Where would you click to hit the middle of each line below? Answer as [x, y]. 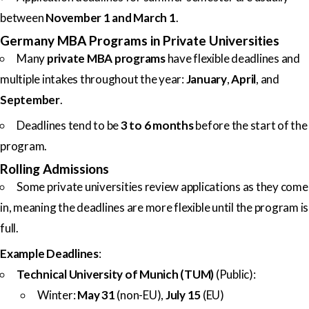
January [206, 79]
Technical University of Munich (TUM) [115, 274]
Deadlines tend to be [69, 125]
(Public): [235, 274]
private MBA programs [106, 58]
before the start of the [250, 125]
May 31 [96, 295]
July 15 [183, 295]
